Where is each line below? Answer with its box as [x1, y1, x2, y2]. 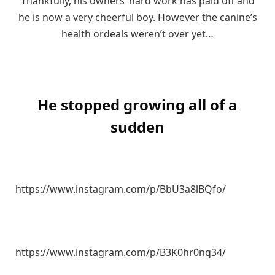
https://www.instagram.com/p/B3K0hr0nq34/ [15, 246, 226, 260]
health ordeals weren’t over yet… [61, 27, 214, 41]
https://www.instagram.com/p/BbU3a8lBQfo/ [15, 182, 226, 196]
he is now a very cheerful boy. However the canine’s [18, 10, 257, 25]
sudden [110, 117, 165, 137]
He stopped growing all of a [37, 95, 238, 115]
